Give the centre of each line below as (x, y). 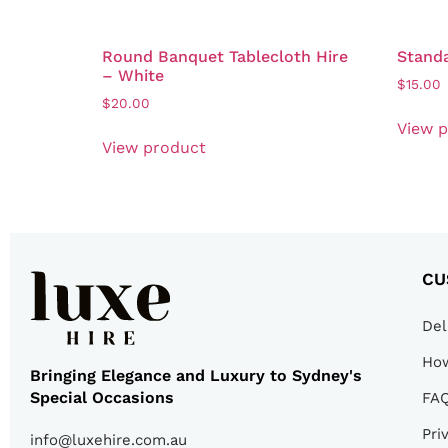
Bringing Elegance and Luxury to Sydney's (196, 375)
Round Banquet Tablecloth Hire (225, 56)
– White (133, 75)
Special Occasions (102, 397)
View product (154, 147)
